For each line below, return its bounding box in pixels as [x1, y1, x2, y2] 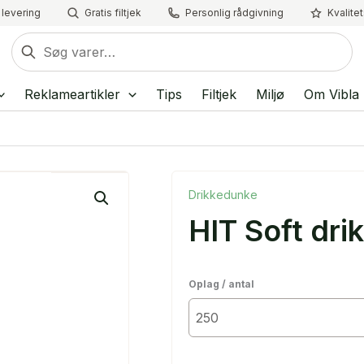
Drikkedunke [188, 188, 258, 201]
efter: [11, 53, 42, 69]
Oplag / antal [188, 278, 254, 290]
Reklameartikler [24, 86, 121, 102]
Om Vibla [303, 86, 359, 102]
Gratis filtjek [84, 6, 141, 19]
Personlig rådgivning [184, 6, 284, 19]
